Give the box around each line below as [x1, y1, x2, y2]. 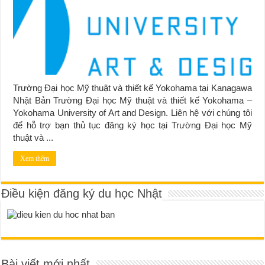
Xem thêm [20, 154, 50, 163]
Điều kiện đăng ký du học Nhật [1, 186, 163, 200]
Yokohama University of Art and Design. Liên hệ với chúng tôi [13, 107, 252, 118]
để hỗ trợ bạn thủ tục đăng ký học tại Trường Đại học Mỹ [13, 119, 252, 130]
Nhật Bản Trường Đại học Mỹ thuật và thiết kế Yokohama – [13, 95, 252, 105]
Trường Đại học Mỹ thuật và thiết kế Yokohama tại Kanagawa [13, 82, 252, 93]
